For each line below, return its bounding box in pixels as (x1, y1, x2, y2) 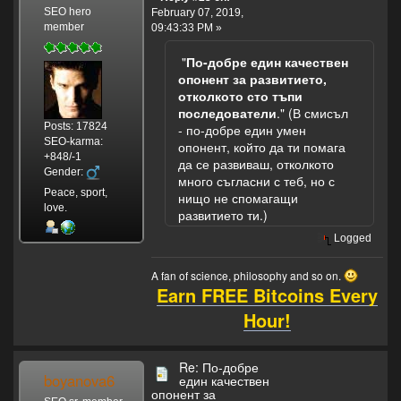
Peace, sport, (43, 185, 107, 199)
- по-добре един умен (178, 121, 306, 140)
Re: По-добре (179, 357, 259, 376)
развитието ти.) (178, 206, 268, 225)
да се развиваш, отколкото (178, 155, 334, 174)
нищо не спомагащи (178, 189, 298, 208)
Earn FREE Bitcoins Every (156, 281, 378, 308)
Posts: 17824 (43, 120, 107, 133)
